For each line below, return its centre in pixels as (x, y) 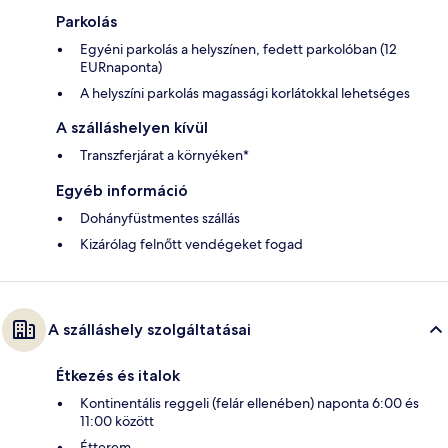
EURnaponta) (121, 67)
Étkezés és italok (118, 376)
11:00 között (117, 421)
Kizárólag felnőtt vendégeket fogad (191, 244)
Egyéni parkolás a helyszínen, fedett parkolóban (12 (238, 49)
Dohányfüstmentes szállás (160, 218)
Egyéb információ (122, 191)
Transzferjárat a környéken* (164, 155)
